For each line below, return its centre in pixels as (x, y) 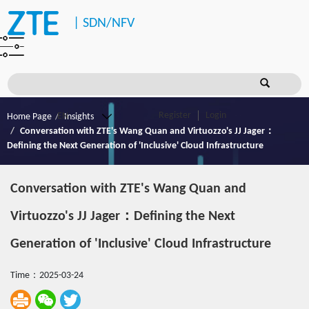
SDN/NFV (109, 23)
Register (175, 116)
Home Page (29, 117)
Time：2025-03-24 (47, 276)
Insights (79, 117)
